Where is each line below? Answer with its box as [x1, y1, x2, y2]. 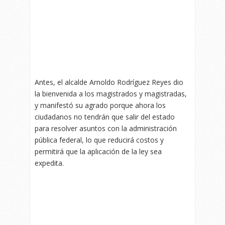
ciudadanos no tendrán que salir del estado [35, 111, 175, 122]
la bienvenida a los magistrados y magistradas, [35, 88, 187, 98]
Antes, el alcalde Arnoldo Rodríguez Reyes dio [35, 77, 183, 87]
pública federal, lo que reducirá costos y [35, 135, 164, 145]
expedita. [35, 158, 64, 168]
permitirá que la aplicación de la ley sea [35, 146, 162, 156]
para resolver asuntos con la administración [35, 123, 177, 133]
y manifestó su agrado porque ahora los [35, 100, 166, 110]
